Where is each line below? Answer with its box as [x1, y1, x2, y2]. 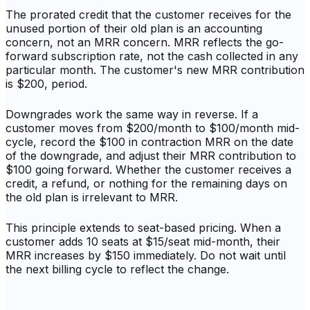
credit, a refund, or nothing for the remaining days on [6, 176, 287, 191]
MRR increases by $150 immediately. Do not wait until [6, 248, 286, 263]
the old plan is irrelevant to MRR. [6, 190, 178, 205]
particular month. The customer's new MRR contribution [6, 63, 304, 77]
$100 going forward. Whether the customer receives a [6, 163, 291, 177]
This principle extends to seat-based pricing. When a [6, 221, 281, 235]
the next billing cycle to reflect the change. [6, 262, 229, 277]
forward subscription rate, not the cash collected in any [6, 49, 298, 64]
